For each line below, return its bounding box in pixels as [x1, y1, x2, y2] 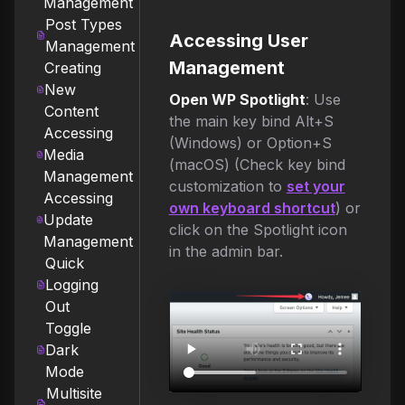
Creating [43, 59, 101, 77]
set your [286, 177, 345, 195]
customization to [168, 177, 287, 195]
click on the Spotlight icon [168, 221, 347, 239]
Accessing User [168, 30, 308, 52]
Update [43, 211, 94, 229]
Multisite [46, 384, 103, 402]
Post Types [45, 15, 123, 33]
